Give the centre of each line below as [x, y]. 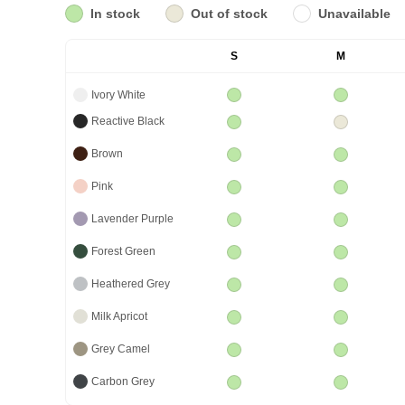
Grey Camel [121, 348]
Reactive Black [128, 121]
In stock [115, 14]
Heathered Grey [131, 283]
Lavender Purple [132, 218]
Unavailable [354, 14]
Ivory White [118, 94]
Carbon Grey [123, 381]
